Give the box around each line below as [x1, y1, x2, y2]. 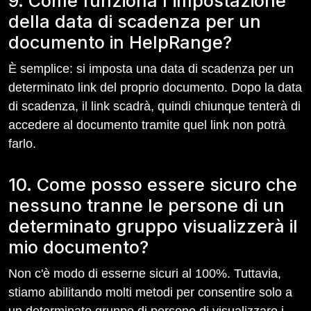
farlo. [8, 137, 36, 151]
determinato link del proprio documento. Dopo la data [8, 81, 302, 94]
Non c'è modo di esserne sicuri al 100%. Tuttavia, [8, 267, 281, 280]
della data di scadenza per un [8, 11, 261, 32]
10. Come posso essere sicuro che [8, 174, 297, 195]
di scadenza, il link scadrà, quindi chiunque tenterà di [8, 99, 301, 113]
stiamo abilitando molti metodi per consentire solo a [8, 285, 292, 299]
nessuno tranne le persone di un [8, 195, 285, 216]
